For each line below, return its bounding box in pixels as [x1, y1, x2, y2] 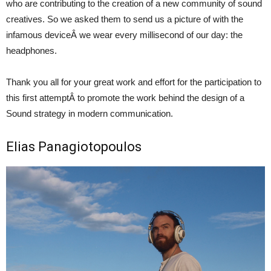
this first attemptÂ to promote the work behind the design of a [6, 93, 244, 103]
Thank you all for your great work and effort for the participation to [6, 77, 261, 87]
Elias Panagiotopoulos [6, 139, 142, 154]
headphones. [6, 45, 57, 56]
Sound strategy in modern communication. [6, 108, 173, 119]
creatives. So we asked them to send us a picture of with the [6, 14, 243, 24]
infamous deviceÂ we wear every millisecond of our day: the [6, 30, 243, 40]
